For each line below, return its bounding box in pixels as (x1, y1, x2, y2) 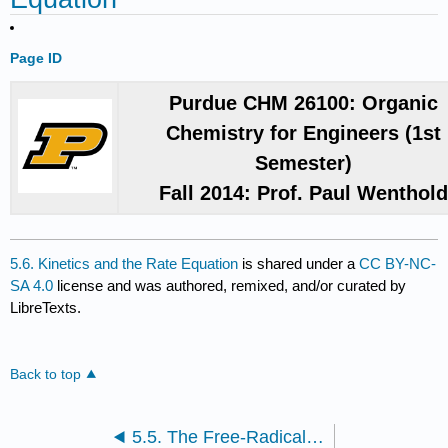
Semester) (255, 152, 353, 175)
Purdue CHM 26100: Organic (169, 92, 439, 115)
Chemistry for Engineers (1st (166, 122, 442, 145)
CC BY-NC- (359, 255, 437, 273)
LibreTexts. (10, 299, 82, 317)
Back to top (10, 367, 82, 383)
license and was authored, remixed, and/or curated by (53, 277, 407, 295)
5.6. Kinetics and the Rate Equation (10, 255, 239, 273)
